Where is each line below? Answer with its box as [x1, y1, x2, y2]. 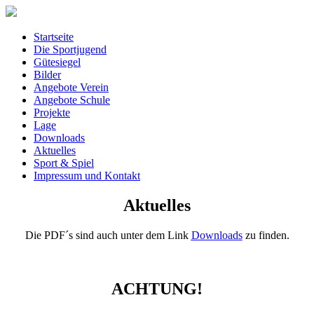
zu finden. [242, 228, 289, 241]
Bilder [34, 69, 61, 81]
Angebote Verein [34, 81, 109, 93]
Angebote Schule [34, 94, 110, 106]
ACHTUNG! [111, 279, 203, 298]
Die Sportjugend [34, 43, 107, 55]
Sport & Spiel [34, 157, 94, 169]
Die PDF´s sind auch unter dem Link [25, 228, 191, 241]
